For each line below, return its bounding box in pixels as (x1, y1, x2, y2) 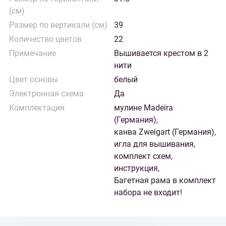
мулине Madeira (114, 103, 173, 112)
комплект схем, (114, 151, 173, 161)
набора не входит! (114, 188, 182, 197)
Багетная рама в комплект (114, 176, 216, 185)
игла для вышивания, (114, 139, 195, 149)
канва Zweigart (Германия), (114, 127, 216, 137)
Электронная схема (9, 89, 84, 98)
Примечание (9, 48, 56, 58)
